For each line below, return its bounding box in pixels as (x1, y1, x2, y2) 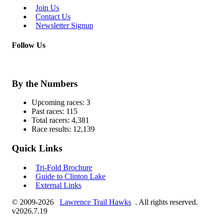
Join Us (36, 3, 59, 12)
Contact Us (36, 12, 71, 21)
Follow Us (12, 40, 45, 49)
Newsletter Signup (36, 21, 93, 30)
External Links (36, 181, 81, 189)
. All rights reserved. (135, 197, 198, 206)
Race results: (32, 125, 71, 134)
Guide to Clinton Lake (36, 172, 106, 181)
